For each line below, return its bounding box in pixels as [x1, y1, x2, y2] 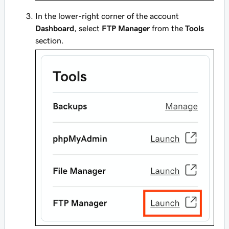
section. [35, 36, 64, 44]
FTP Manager [102, 24, 150, 32]
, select [74, 24, 102, 32]
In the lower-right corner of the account [35, 11, 179, 20]
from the [150, 24, 185, 32]
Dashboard [35, 24, 74, 32]
